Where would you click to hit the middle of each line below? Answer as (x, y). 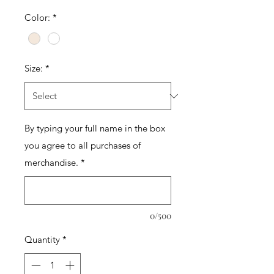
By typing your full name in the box (95, 128)
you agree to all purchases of (83, 146)
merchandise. (51, 163)
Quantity (42, 240)
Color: (37, 18)
